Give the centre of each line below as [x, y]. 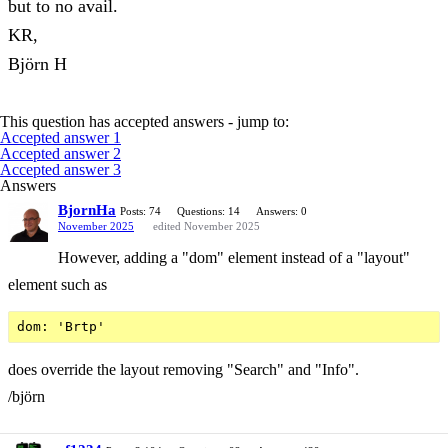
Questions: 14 [208, 210]
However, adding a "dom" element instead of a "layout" [234, 257]
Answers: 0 [281, 210]
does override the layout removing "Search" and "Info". [183, 369]
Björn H [37, 63]
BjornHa [87, 209]
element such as [57, 284]
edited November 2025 [206, 225]
